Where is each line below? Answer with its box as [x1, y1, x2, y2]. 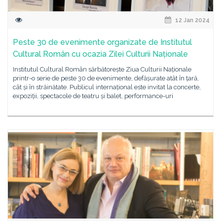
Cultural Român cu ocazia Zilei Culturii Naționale [13, 49, 188, 59]
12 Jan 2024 [174, 17, 210, 24]
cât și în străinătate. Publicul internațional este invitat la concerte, [13, 83, 201, 91]
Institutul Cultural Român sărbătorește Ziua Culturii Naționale [13, 66, 191, 73]
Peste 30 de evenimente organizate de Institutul [13, 37, 192, 47]
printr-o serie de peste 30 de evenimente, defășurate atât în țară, [13, 74, 199, 82]
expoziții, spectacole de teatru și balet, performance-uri [13, 92, 173, 100]
